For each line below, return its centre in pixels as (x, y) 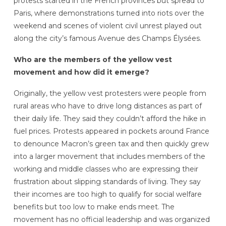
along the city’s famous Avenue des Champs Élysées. (107, 39)
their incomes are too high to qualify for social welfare (107, 194)
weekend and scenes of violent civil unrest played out (107, 26)
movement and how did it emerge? (81, 72)
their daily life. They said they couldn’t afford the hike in (109, 118)
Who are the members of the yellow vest (93, 59)
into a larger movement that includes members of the (109, 156)
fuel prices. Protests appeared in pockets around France (111, 131)
